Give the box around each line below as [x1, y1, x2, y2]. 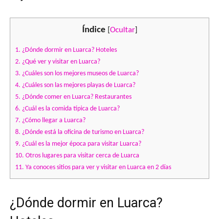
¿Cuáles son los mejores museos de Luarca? [21, 70, 139, 78]
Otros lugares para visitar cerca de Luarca [24, 152, 139, 160]
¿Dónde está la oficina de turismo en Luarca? [21, 129, 144, 136]
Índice [82, 25, 106, 35]
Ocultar [109, 26, 135, 35]
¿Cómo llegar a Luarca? [21, 117, 86, 125]
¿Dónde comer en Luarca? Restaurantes [21, 93, 131, 101]
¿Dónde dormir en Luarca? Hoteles [21, 46, 117, 54]
